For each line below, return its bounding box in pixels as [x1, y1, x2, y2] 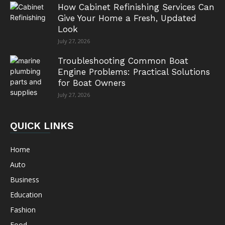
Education [10, 189, 42, 199]
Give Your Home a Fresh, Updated [58, 13, 196, 23]
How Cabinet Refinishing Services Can [58, 2, 214, 12]
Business [10, 174, 39, 184]
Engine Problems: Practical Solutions [58, 66, 210, 77]
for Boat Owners [58, 77, 126, 88]
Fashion [10, 204, 36, 214]
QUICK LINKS [10, 119, 74, 132]
